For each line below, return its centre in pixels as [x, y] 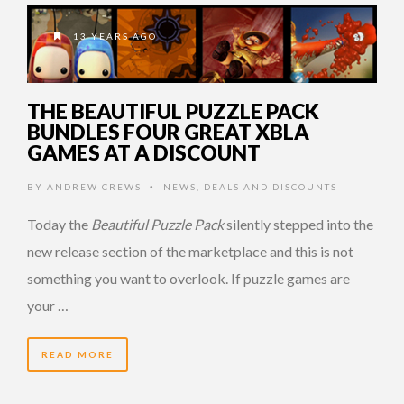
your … [48, 306]
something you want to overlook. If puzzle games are [188, 279]
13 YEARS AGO [113, 36]
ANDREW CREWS [94, 187]
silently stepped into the [298, 225]
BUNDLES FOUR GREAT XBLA [168, 132]
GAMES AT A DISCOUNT [144, 153]
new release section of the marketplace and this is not [190, 252]
